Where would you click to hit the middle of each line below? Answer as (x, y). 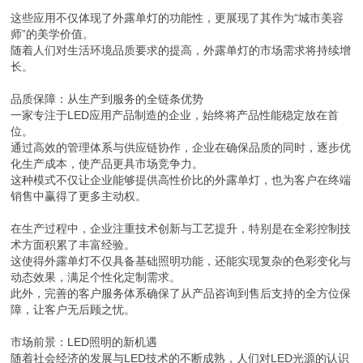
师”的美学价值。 (53, 34)
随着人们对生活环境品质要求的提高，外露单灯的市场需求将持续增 (181, 50)
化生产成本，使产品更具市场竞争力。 (107, 164)
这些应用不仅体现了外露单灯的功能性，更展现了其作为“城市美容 (177, 18)
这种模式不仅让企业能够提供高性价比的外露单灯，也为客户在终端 (181, 180)
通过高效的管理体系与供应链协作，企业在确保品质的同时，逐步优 (181, 147)
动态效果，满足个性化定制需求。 (96, 277)
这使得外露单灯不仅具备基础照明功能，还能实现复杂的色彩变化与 (181, 261)
